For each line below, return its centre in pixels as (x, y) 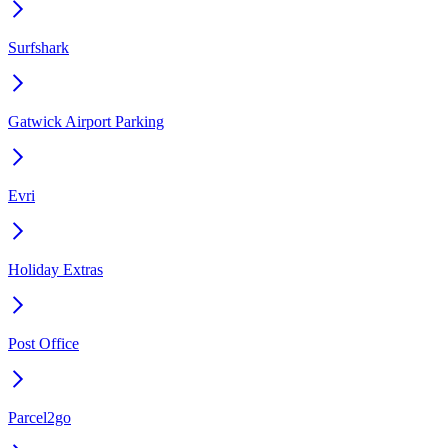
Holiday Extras (55, 270)
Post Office (43, 344)
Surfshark (38, 48)
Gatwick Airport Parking (86, 122)
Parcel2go (39, 418)
